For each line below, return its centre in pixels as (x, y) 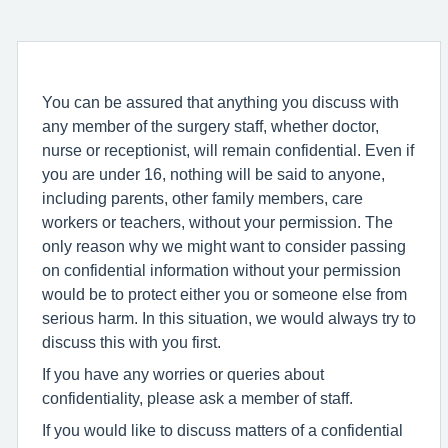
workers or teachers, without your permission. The (217, 221)
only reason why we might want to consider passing (224, 245)
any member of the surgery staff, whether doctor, (210, 125)
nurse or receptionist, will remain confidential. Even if (228, 149)
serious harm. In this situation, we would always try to (229, 317)
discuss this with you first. (131, 341)
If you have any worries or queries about (183, 373)
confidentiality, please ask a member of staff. (197, 397)
